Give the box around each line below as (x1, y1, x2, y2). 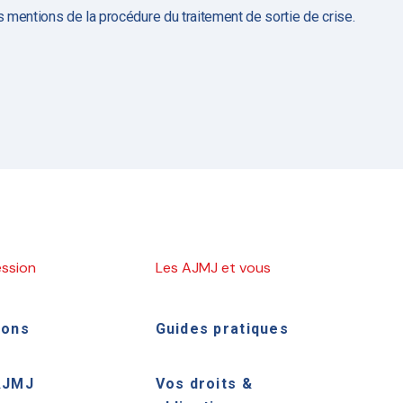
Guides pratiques (155, 320, 289, 337)
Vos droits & (155, 375, 253, 392)
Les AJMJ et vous (155, 258, 271, 277)
